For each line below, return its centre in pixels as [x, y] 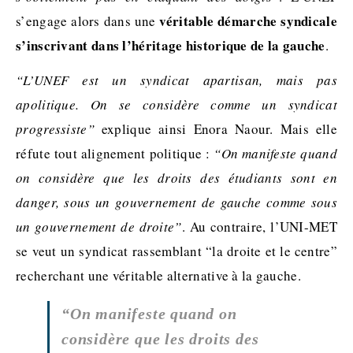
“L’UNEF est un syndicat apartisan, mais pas [176, 80]
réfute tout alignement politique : [115, 153]
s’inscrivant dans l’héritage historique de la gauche [171, 45]
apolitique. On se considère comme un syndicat [176, 104]
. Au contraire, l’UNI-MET [259, 226]
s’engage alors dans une [88, 20]
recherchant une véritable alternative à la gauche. [158, 275]
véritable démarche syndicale [248, 20]
